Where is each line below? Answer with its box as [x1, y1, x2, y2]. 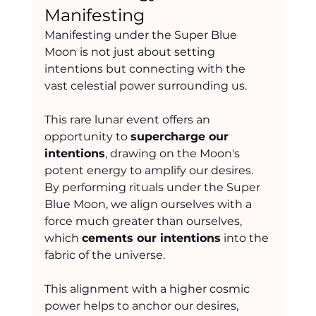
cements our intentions [81, 231, 221, 245]
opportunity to [44, 129, 130, 143]
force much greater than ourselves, [44, 214, 245, 228]
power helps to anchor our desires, [44, 298, 241, 312]
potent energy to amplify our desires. [44, 163, 256, 177]
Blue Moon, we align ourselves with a [44, 197, 255, 211]
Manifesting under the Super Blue [44, 28, 240, 42]
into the [220, 231, 272, 245]
